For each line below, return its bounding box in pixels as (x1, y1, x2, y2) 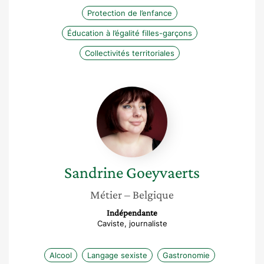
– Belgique (124, 188, 174, 201)
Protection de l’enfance (87, 8, 172, 18)
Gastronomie (163, 250, 210, 260)
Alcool (49, 250, 72, 260)
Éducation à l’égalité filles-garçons (67, 28, 192, 38)
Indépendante (107, 208, 157, 217)
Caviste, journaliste (97, 219, 167, 228)
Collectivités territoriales (85, 48, 174, 58)
